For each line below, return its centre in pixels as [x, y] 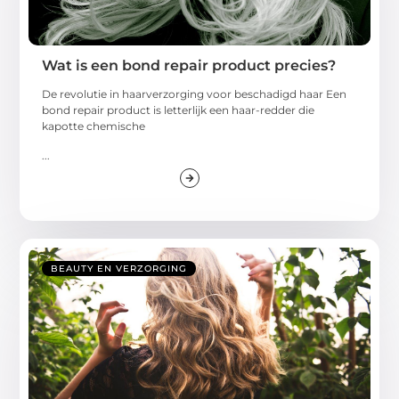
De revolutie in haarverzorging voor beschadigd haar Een [195, 94]
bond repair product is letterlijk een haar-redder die [179, 110]
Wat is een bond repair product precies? [189, 66]
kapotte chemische [94, 126]
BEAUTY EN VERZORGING [119, 268]
